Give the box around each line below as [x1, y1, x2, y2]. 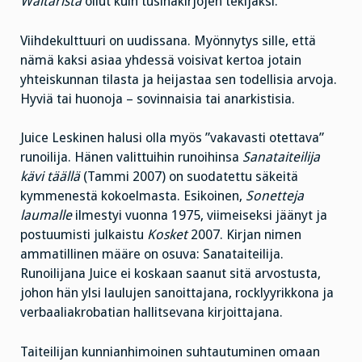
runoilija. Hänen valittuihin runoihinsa [20, 149, 242, 166]
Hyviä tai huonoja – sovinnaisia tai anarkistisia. [20, 90, 295, 107]
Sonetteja [246, 188, 304, 204]
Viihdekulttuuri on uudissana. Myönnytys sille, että [20, 32, 316, 48]
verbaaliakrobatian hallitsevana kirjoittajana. [20, 305, 283, 321]
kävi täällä [20, 169, 80, 185]
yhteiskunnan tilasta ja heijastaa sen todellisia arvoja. [20, 71, 337, 87]
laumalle [20, 208, 72, 224]
